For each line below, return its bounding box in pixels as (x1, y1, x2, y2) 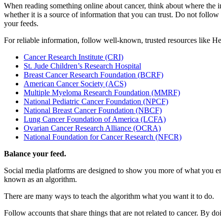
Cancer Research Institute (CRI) (24, 52, 123, 61)
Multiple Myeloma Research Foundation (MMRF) (24, 88, 180, 97)
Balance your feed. (4, 149, 68, 158)
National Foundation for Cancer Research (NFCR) (24, 132, 182, 141)
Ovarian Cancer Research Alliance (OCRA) (24, 123, 161, 132)
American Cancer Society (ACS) (24, 79, 126, 88)
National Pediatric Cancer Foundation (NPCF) (24, 97, 168, 106)
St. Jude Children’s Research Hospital (24, 61, 141, 70)
